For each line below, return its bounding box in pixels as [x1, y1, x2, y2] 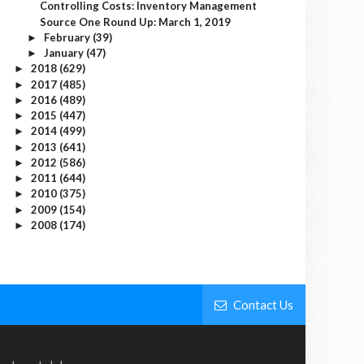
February [43, 30, 93, 44]
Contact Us [231, 297, 293, 312]
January [43, 46, 86, 59]
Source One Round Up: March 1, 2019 [40, 15, 232, 28]
